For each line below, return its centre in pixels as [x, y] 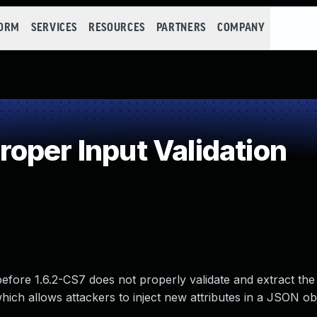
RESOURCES [117, 28]
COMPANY [241, 28]
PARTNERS [181, 28]
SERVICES [54, 28]
